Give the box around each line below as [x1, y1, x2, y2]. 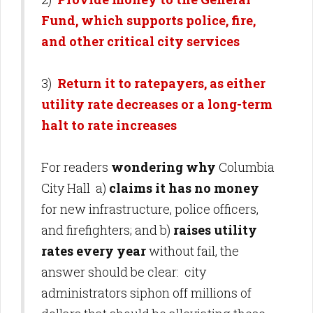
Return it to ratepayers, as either [57, 75, 265, 92]
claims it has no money [109, 180, 259, 197]
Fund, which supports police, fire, [41, 12, 256, 29]
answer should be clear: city [41, 263, 206, 281]
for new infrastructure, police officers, [41, 201, 259, 218]
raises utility [170, 221, 257, 239]
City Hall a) [41, 180, 109, 197]
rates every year [41, 242, 146, 260]
